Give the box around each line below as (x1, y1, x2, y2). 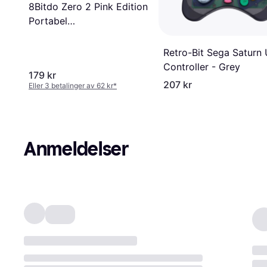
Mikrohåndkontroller (29, 29, 120, 42)
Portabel (29, 15, 67, 27)
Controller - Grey (163, 61, 240, 73)
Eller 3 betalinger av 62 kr (29, 81, 113, 91)
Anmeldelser (24, 138, 129, 161)
